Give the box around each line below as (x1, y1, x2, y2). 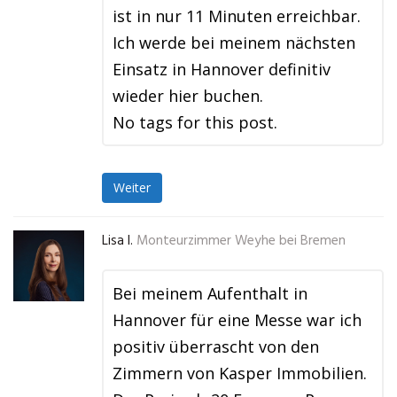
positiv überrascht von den (113, 336, 319, 357)
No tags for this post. (113, 112, 277, 133)
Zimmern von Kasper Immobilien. (113, 362, 367, 384)
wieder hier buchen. (113, 85, 263, 106)
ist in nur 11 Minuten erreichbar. (113, 5, 361, 27)
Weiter (113, 179, 151, 197)
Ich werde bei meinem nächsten (113, 32, 355, 53)
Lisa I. (102, 230, 133, 252)
